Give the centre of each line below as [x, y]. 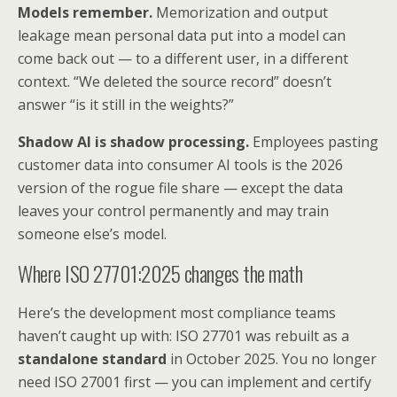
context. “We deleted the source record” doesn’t [175, 82]
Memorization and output [240, 13]
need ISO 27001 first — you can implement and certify [195, 382]
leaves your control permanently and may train [173, 211]
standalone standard [92, 359]
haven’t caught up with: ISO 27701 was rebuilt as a [183, 336]
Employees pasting [314, 142]
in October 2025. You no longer [272, 359]
